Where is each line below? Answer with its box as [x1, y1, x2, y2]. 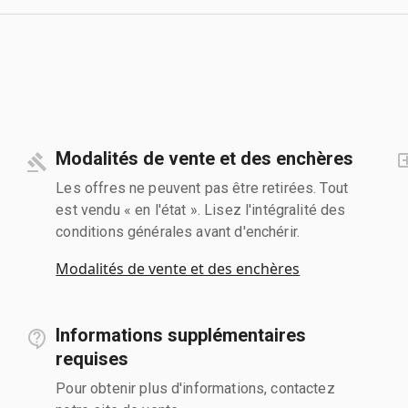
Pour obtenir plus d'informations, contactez [56, 379, 335, 397]
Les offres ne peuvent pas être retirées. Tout [56, 178, 349, 197]
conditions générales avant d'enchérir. [56, 222, 301, 240]
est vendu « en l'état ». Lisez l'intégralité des [56, 200, 346, 219]
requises [56, 347, 129, 370]
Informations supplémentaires [56, 323, 307, 346]
